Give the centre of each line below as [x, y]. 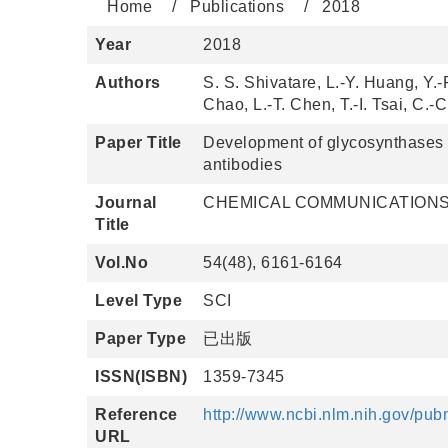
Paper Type [140, 338]
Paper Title [138, 142]
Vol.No [121, 262]
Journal [126, 202]
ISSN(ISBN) [141, 376]
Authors [128, 82]
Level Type [138, 300]
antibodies [242, 164]
